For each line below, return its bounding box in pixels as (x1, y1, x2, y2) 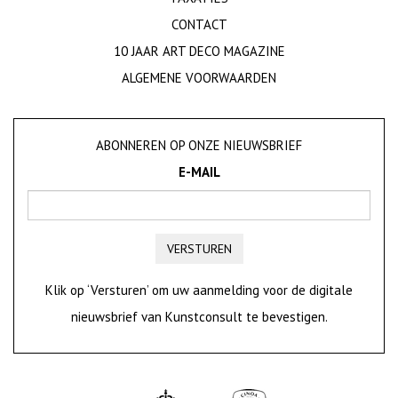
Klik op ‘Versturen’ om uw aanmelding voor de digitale (45, 282, 353, 298)
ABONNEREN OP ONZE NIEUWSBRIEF (96, 137, 302, 154)
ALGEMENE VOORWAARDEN (122, 69, 276, 86)
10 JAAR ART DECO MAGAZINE (113, 43, 285, 60)
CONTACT (171, 16, 227, 33)
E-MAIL (178, 163, 220, 180)
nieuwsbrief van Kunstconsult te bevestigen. (70, 308, 328, 325)
